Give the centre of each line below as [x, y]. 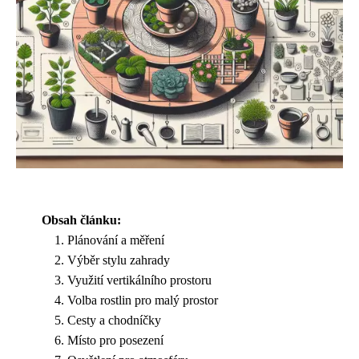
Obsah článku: [81, 220]
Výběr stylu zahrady [119, 260]
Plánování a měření [116, 240]
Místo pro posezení [115, 340]
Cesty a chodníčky [114, 320]
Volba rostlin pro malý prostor [143, 300]
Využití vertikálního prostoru [139, 280]
